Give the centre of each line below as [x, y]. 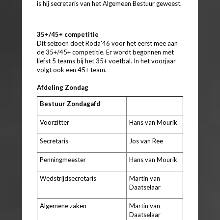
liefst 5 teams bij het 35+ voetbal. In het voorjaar [106, 61]
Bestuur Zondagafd [70, 103]
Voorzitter [55, 122]
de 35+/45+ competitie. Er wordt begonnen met [105, 52]
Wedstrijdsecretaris [68, 178]
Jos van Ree [146, 141]
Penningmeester [63, 159]
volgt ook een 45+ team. [72, 69]
